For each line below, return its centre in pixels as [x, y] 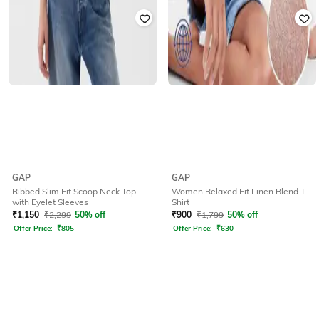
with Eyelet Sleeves [50, 202]
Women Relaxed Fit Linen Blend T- [240, 191]
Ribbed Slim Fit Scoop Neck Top [74, 191]
